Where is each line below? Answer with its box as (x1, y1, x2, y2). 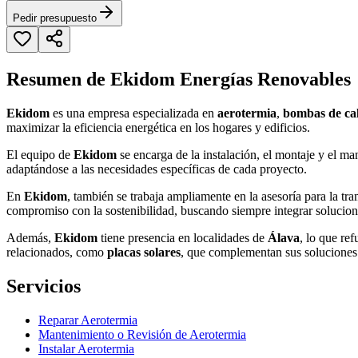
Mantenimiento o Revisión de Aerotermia (38, 327, 246, 341)
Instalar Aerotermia (38, 341, 134, 356)
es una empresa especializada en (50, 106, 217, 121)
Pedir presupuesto (13, 12, 97, 25)
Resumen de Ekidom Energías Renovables (6, 69, 351, 90)
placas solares (107, 245, 181, 260)
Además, (6, 231, 54, 245)
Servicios (6, 276, 81, 297)
